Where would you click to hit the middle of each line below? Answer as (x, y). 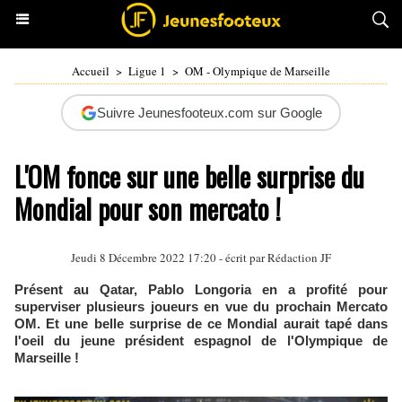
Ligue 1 (147, 71)
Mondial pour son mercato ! (148, 209)
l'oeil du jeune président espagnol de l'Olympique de (201, 341)
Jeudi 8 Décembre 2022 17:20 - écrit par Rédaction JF (201, 258)
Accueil (91, 71)
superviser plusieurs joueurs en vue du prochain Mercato (201, 306)
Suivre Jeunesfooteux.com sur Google (209, 113)
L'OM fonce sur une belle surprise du (189, 176)
